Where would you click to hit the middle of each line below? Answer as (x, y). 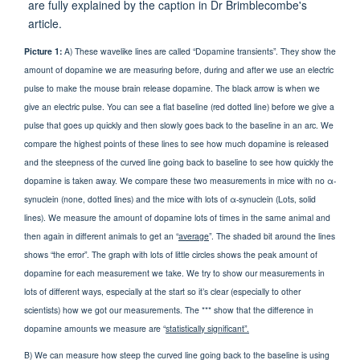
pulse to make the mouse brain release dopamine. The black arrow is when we (172, 88)
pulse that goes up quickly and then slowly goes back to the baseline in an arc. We (179, 125)
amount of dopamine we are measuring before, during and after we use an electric (179, 69)
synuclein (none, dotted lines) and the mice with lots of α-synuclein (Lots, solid (170, 198)
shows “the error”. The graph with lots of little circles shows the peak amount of (171, 254)
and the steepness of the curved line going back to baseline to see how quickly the (179, 162)
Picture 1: (44, 51)
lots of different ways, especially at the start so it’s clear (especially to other (162, 291)
